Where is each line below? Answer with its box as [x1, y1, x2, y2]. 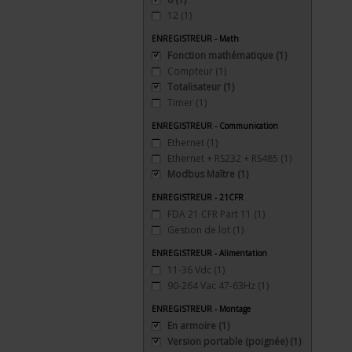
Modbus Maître [167, 167, 237, 181]
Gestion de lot [167, 223, 233, 236]
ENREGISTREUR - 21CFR [152, 192, 244, 203]
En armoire [167, 319, 218, 332]
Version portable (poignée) [167, 335, 290, 348]
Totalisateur [167, 80, 223, 93]
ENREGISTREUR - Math [152, 33, 239, 44]
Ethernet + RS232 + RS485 [167, 152, 280, 165]
